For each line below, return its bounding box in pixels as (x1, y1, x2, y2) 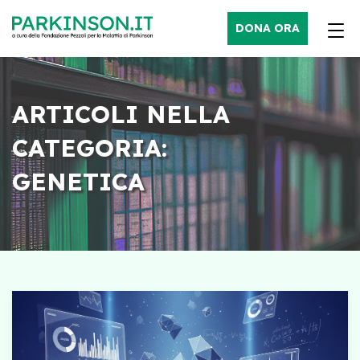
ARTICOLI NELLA (12, 99, 230, 129)
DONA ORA (235, 21, 300, 35)
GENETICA (12, 166, 145, 197)
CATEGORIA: (12, 133, 167, 163)
